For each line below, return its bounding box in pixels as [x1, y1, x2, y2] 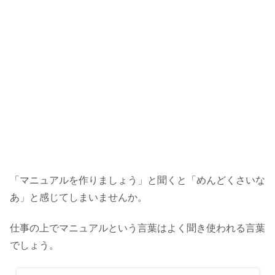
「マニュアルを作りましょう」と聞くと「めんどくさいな [10, 174, 265, 185]
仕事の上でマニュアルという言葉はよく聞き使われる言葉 [10, 223, 265, 234]
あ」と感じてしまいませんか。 [10, 192, 147, 203]
